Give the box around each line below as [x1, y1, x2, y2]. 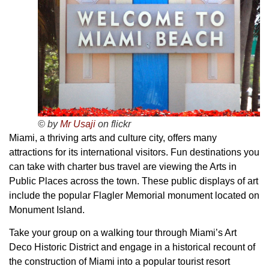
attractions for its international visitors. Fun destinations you [9, 147, 259, 157]
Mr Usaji [60, 118, 95, 129]
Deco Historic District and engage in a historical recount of [9, 242, 255, 252]
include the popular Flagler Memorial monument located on [9, 190, 259, 201]
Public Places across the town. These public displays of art [9, 175, 258, 186]
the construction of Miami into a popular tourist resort [9, 256, 230, 267]
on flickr [95, 118, 131, 129]
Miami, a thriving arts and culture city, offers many [9, 132, 217, 143]
